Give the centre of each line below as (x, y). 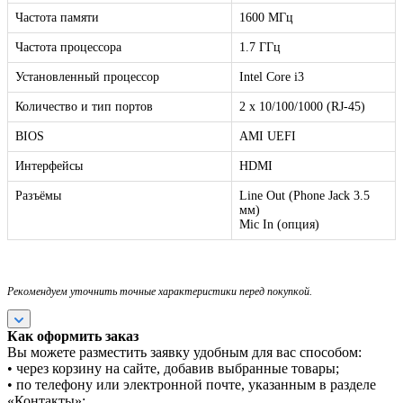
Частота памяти (57, 18)
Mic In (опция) (279, 225)
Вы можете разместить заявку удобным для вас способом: (184, 353)
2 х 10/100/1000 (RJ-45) (302, 107)
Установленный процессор (87, 77)
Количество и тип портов (84, 107)
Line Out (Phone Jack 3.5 (304, 196)
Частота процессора (68, 48)
